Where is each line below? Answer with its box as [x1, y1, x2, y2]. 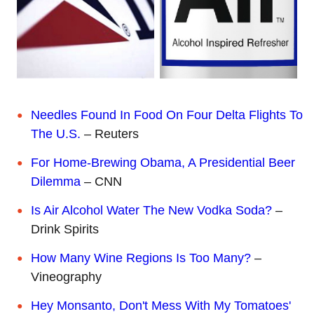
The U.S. [31, 127, 81, 142]
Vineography [31, 270, 102, 285]
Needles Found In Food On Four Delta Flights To [31, 108, 303, 123]
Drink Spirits [31, 222, 99, 237]
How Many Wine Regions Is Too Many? [31, 251, 251, 266]
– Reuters [81, 127, 139, 142]
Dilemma [31, 175, 81, 189]
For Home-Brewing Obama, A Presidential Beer [31, 156, 295, 170]
